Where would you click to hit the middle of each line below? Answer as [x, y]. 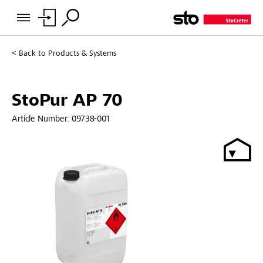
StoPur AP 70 [67, 101]
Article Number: [42, 119]
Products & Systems [82, 54]
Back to [32, 54]
